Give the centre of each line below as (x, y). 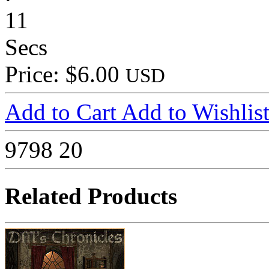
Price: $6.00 (65, 74)
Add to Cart (63, 112)
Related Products (91, 196)
